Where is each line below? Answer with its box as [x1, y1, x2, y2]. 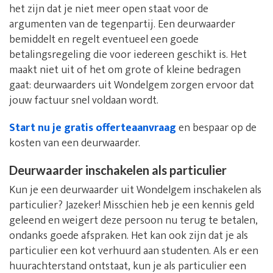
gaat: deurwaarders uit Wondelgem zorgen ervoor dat [9, 76, 254, 94]
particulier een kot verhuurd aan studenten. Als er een [9, 241, 258, 260]
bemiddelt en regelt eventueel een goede [9, 30, 199, 49]
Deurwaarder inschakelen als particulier [9, 162, 227, 177]
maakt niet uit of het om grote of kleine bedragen [9, 60, 241, 79]
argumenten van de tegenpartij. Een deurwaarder [9, 15, 235, 34]
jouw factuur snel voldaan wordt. [9, 91, 158, 110]
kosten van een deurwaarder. [9, 133, 140, 152]
